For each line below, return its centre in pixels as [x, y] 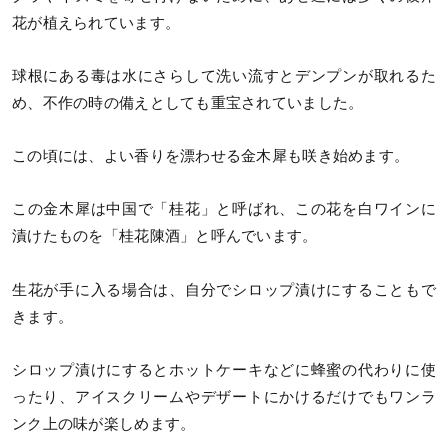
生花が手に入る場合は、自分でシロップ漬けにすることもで [224, 289]
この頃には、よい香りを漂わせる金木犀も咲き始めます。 [211, 156]
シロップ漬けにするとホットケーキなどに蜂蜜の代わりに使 [224, 369]
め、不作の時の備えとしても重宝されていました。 [188, 103]
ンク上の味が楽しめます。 [104, 423]
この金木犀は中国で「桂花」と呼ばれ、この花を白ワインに [224, 209]
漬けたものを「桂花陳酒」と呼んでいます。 [165, 236]
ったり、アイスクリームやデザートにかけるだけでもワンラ [224, 396]
